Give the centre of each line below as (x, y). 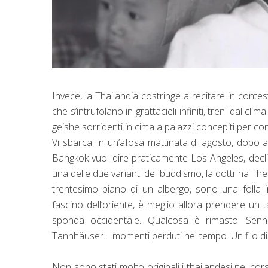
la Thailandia (111, 96)
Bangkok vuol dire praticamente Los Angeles (148, 158)
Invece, (68, 96)
